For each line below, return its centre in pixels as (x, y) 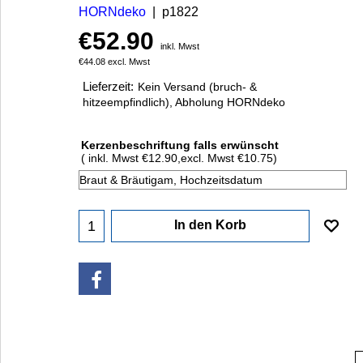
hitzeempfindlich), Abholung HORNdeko (184, 103)
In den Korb (210, 225)
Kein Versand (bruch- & (197, 88)
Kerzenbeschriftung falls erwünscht (180, 145)
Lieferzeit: (108, 87)
